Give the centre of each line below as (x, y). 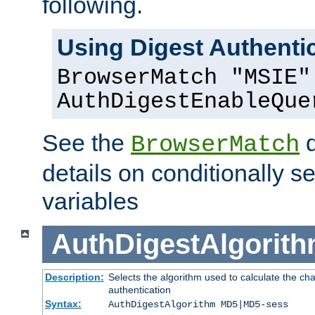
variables (90, 201)
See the (86, 143)
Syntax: (63, 303)
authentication (139, 289)
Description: (74, 277)
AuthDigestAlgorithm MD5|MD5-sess (198, 304)
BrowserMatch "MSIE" (184, 78)
